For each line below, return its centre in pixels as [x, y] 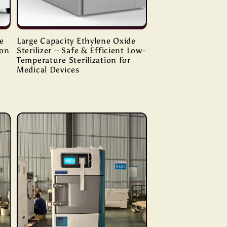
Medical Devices [48, 70]
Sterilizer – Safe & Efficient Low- [81, 51]
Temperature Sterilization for [74, 60]
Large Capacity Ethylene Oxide [76, 41]
